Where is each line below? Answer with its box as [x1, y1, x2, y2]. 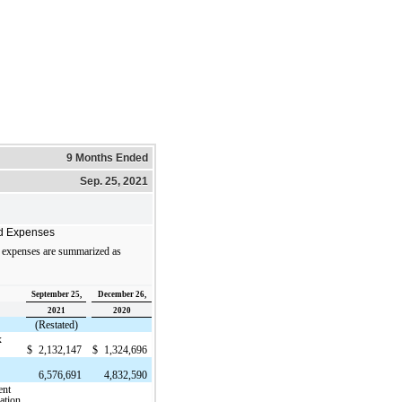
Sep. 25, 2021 [80, 174, 148, 188]
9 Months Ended [66, 151, 148, 164]
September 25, [31, 289, 82, 299]
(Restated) [34, 318, 78, 331]
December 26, [97, 289, 146, 299]
